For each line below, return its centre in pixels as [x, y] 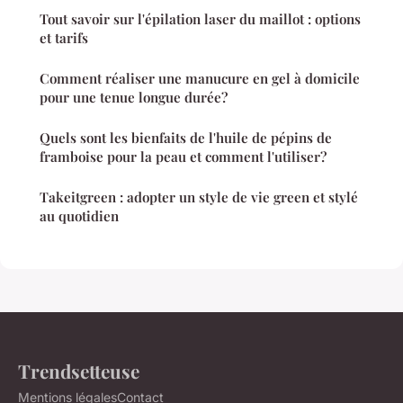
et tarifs [64, 38]
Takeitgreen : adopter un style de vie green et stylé [199, 197]
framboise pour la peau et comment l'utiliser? [183, 157]
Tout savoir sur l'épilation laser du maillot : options [200, 19]
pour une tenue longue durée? [134, 98]
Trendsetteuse [79, 371]
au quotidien [79, 216]
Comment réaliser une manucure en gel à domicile [200, 79]
